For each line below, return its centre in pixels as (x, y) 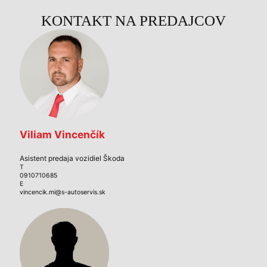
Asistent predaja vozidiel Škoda (72, 158)
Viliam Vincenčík (63, 135)
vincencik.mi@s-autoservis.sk (63, 192)
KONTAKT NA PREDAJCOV (133, 20)
